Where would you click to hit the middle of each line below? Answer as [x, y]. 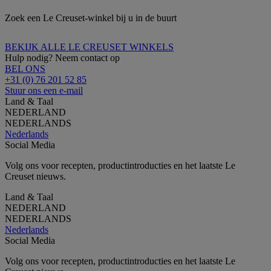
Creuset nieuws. [35, 176]
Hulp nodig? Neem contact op [62, 57]
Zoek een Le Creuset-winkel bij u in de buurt [91, 18]
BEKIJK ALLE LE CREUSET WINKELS [89, 47]
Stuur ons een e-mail [44, 90]
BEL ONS [25, 68]
